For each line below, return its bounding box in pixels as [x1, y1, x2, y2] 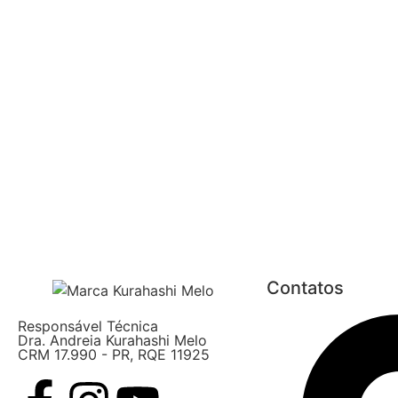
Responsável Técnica [18, 317, 158, 336]
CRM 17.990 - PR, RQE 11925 [18, 346, 210, 364]
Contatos [267, 276, 344, 298]
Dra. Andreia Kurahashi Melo [18, 331, 207, 350]
